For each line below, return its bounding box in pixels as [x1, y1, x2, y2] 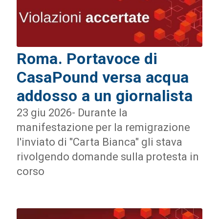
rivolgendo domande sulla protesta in [16, 151, 199, 163]
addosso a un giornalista [16, 87, 193, 106]
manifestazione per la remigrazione [16, 121, 190, 134]
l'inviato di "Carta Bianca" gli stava [16, 136, 182, 149]
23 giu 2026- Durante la [16, 107, 128, 119]
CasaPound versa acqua [16, 68, 189, 87]
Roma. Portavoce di [16, 49, 158, 68]
